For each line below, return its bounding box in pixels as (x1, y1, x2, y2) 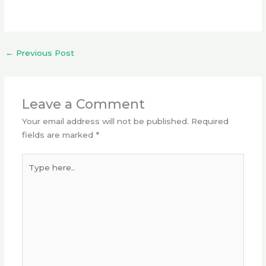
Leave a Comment (21, 96, 145, 112)
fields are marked (21, 129, 96, 140)
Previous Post (14, 48, 75, 58)
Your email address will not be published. (21, 116, 189, 126)
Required (191, 116, 229, 126)
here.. (21, 169, 44, 179)
